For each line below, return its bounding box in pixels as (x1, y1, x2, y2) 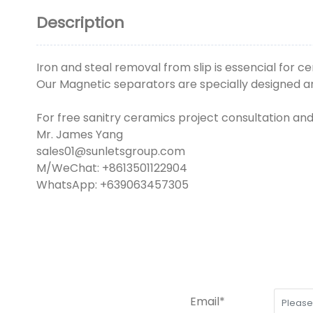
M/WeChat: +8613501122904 (36, 160, 187, 176)
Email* (190, 293, 225, 310)
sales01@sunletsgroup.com (36, 143, 185, 159)
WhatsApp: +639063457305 (36, 177, 189, 193)
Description (36, 12, 124, 34)
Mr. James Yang (36, 126, 123, 143)
